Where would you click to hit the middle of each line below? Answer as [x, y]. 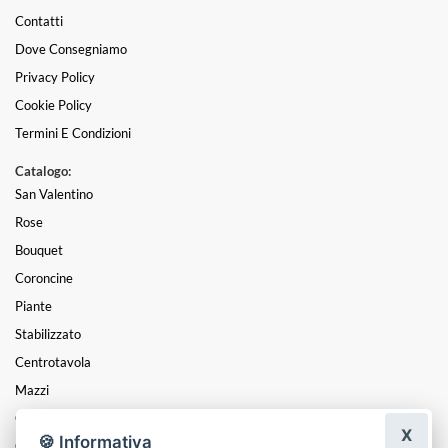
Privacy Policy [55, 77]
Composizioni [53, 418]
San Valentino [54, 194]
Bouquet [39, 250]
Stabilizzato [48, 334]
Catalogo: [43, 171]
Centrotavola [53, 362]
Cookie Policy [53, 105]
